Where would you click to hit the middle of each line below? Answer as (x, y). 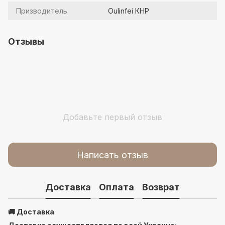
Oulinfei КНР (129, 11)
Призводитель (42, 11)
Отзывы (26, 41)
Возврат (161, 187)
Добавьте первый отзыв (113, 117)
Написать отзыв (113, 155)
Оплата (117, 187)
